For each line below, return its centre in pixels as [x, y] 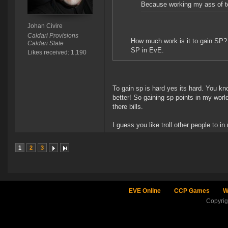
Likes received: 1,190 [57, 53]
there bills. [128, 107]
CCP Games [192, 191]
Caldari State [45, 44]
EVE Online [145, 191]
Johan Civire [45, 26]
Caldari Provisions [53, 36]
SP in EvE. [147, 50]
